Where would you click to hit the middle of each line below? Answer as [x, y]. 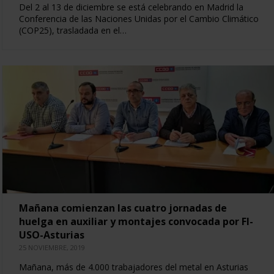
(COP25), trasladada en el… [72, 30]
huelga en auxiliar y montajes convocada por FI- [136, 221]
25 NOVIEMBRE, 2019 [52, 247]
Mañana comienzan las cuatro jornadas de [123, 208]
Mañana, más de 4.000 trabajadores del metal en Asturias [133, 267]
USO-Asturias [51, 235]
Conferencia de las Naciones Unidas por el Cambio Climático [139, 18]
